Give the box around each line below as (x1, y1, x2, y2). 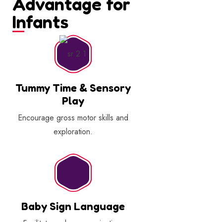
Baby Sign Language (21, 200, 125, 213)
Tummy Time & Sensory (15, 81, 131, 94)
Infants (12, 11, 68, 33)
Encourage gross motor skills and (17, 111, 128, 123)
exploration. (53, 125, 93, 137)
